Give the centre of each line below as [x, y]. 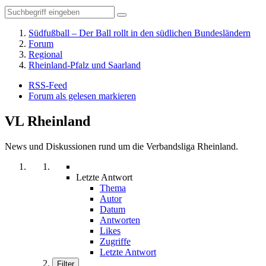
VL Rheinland [47, 121]
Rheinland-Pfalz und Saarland [85, 65]
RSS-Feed [48, 85]
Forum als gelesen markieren [82, 96]
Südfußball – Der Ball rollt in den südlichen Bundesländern [140, 33]
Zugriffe [115, 241]
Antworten [120, 220]
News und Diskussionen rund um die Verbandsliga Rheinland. [121, 146]
